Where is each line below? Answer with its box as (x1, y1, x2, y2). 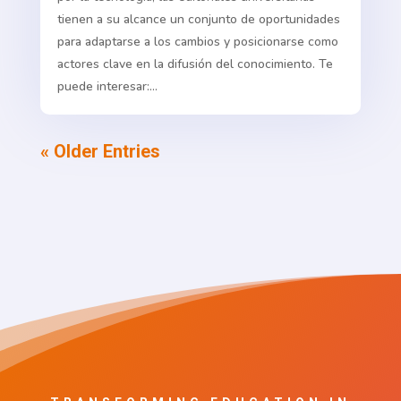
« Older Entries (39, 141, 160, 163)
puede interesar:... (56, 78, 158, 96)
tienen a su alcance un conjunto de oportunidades (56, 11, 340, 29)
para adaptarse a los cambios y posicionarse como (56, 33, 338, 51)
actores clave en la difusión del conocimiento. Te (56, 55, 333, 73)
